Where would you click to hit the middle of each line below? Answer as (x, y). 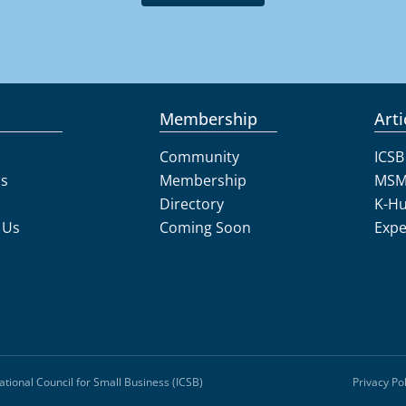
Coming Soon (206, 228)
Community (200, 157)
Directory (192, 204)
